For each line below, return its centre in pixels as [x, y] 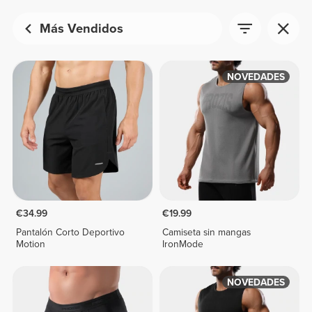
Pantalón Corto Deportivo [70, 233]
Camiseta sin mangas [207, 233]
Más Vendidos [82, 28]
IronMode [183, 244]
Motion [30, 244]
